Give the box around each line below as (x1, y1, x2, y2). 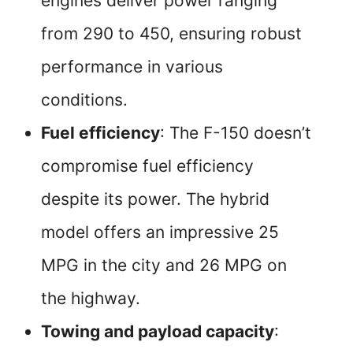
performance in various (41, 57, 223, 77)
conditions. (41, 90, 128, 110)
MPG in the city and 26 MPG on (41, 255, 287, 276)
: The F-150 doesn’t (160, 123, 311, 143)
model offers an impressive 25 (41, 222, 279, 243)
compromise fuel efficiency (41, 156, 254, 176)
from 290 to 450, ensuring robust (41, 24, 302, 44)
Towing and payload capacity (41, 321, 274, 342)
